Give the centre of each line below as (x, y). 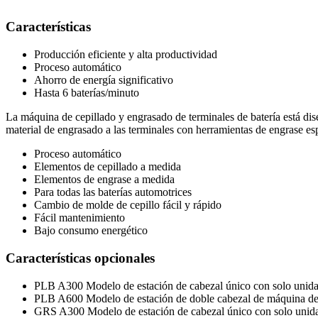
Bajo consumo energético (91, 231)
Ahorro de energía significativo (104, 80)
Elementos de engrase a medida (104, 180)
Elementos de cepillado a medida (108, 167)
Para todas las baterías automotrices (113, 192)
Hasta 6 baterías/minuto (87, 93)
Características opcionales (80, 258)
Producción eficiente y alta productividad (126, 55)
